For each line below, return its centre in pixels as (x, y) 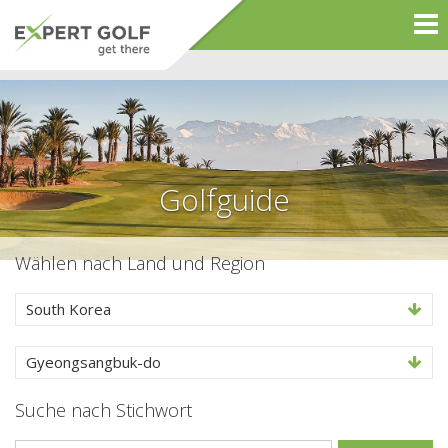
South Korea (68, 309)
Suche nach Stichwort (103, 410)
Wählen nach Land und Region (140, 263)
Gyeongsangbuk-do (93, 362)
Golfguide (224, 199)
